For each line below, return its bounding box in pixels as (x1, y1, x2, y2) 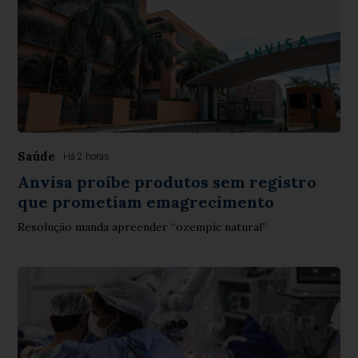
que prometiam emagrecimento (18, 192, 275, 213)
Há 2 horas (63, 151, 110, 163)
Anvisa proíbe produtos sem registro (18, 172, 317, 193)
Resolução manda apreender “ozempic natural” (18, 220, 268, 235)
